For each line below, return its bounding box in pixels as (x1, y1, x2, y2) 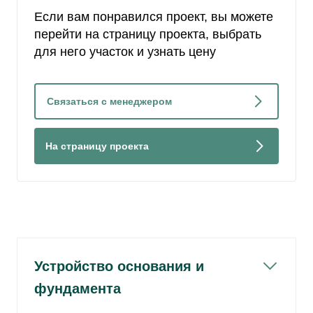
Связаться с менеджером (47, 95, 172, 107)
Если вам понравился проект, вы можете (34, 10, 273, 24)
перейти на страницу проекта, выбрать (34, 27, 261, 41)
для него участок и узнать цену (34, 45, 216, 59)
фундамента (34, 281, 121, 296)
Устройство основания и (34, 259, 204, 274)
